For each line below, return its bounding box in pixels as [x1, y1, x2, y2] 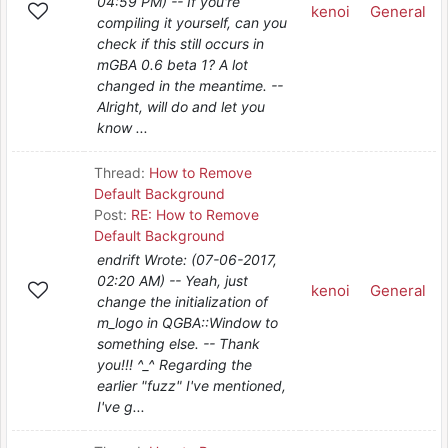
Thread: [94, 164, 149, 181]
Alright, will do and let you [97, 98, 265, 115]
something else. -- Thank [97, 335, 260, 352]
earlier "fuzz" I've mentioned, [97, 377, 286, 394]
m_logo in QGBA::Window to [97, 314, 278, 331]
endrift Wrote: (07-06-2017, [97, 251, 277, 268]
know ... [97, 119, 148, 136]
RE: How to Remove [131, 206, 259, 223]
